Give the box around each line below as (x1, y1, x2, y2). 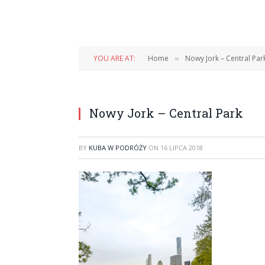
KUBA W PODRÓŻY (89, 143, 147, 152)
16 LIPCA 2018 (160, 143, 203, 152)
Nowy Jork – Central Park (89, 105, 243, 121)
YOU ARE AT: (93, 53, 135, 63)
